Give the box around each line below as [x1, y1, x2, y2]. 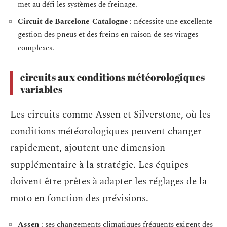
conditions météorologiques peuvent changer [10, 124, 202, 139]
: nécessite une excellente [128, 15, 212, 27]
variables [20, 82, 63, 96]
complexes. [18, 42, 54, 54]
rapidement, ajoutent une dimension [10, 141, 165, 156]
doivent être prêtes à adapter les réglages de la [10, 174, 207, 190]
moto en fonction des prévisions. [10, 191, 148, 206]
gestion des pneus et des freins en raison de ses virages [18, 28, 198, 41]
